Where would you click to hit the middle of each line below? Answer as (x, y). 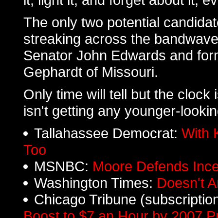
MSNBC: (63, 166)
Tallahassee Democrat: (108, 133)
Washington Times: (95, 183)
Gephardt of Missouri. (91, 72)
